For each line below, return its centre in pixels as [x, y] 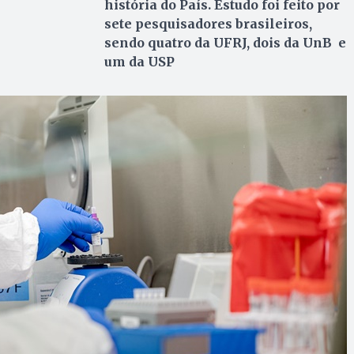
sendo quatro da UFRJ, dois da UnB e [225, 43]
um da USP [139, 62]
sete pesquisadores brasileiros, [208, 24]
